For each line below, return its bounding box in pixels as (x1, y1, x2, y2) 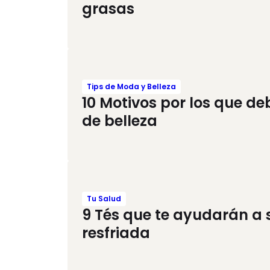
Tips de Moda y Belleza (87, 81, 176, 92)
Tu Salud (87, 193, 121, 204)
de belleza (82, 111, 157, 131)
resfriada (82, 223, 150, 243)
